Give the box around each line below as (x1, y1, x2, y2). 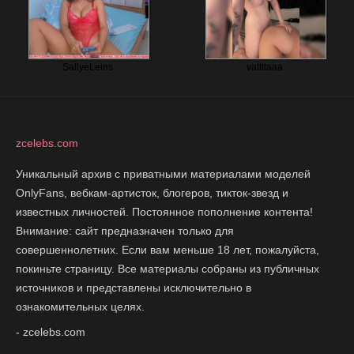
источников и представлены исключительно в (16, 281, 251, 294)
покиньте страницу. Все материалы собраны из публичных (16, 262, 319, 275)
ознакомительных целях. (16, 299, 145, 313)
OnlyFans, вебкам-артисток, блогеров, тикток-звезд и (16, 186, 288, 199)
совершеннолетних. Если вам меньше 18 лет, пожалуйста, (16, 243, 319, 256)
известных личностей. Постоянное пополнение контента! (16, 205, 313, 218)
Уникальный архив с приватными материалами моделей (16, 167, 311, 180)
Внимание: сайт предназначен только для (16, 224, 234, 237)
